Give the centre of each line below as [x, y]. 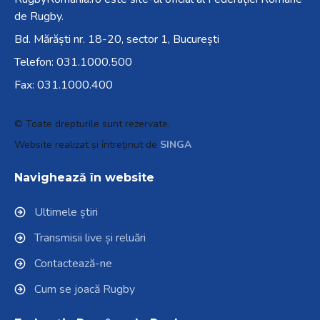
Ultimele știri [66, 212]
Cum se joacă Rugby [85, 290]
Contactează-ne [73, 264]
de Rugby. [39, 17]
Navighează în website [84, 178]
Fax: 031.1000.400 [64, 85]
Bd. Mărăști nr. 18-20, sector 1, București [117, 40]
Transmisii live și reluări [90, 238]
